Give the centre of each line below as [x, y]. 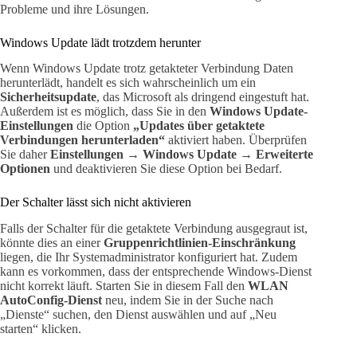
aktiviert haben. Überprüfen [236, 140]
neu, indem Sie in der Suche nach [188, 300]
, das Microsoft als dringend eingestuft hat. [203, 97]
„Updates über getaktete [199, 126]
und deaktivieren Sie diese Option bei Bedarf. [166, 169]
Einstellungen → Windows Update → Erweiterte [182, 155]
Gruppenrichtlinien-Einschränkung [200, 243]
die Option [103, 126]
